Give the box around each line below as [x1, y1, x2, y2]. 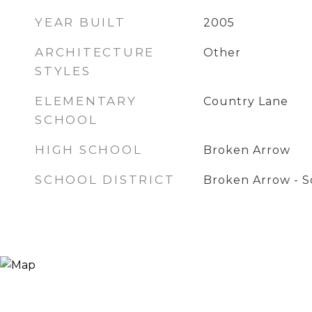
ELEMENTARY [35, 94, 137, 108]
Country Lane [203, 95, 288, 108]
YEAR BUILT [35, 15, 126, 29]
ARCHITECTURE [35, 45, 155, 59]
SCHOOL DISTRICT [35, 173, 175, 187]
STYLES [35, 64, 91, 78]
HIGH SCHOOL [35, 143, 143, 157]
